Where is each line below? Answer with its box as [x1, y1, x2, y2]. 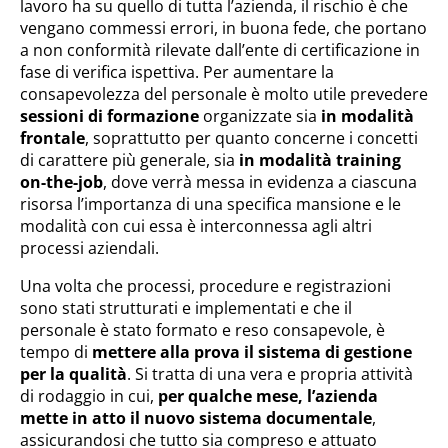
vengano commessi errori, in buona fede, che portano [20, 17, 427, 39]
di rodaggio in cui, [20, 385, 158, 407]
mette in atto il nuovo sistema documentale [20, 407, 372, 429]
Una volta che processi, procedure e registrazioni [20, 275, 391, 297]
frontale [20, 127, 85, 149]
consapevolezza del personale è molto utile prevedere [20, 83, 428, 105]
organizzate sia [199, 105, 321, 127]
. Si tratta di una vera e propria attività [127, 363, 413, 385]
